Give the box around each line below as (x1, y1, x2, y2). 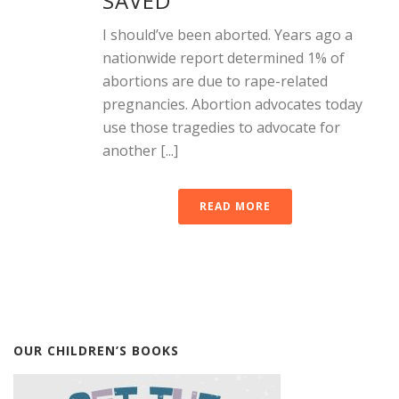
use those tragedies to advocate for (102, 117, 340, 137)
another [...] (102, 140, 178, 160)
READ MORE (199, 198, 271, 214)
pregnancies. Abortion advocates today (102, 94, 362, 114)
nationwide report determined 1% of (102, 47, 345, 68)
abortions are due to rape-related (102, 70, 328, 91)
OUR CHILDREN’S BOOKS (13, 341, 179, 359)
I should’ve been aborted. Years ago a (102, 24, 353, 45)
